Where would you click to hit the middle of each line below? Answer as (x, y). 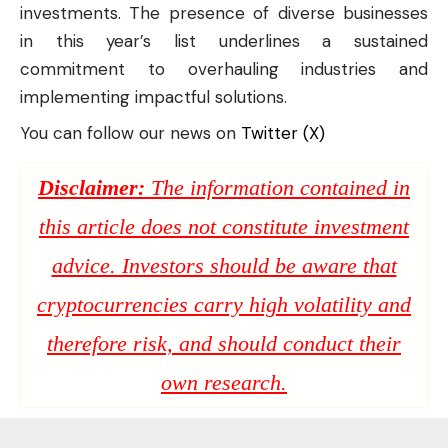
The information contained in (277, 187)
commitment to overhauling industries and (224, 68)
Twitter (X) (283, 132)
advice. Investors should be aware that (224, 265)
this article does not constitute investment (224, 226)
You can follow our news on (130, 132)
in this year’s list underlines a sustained (224, 40)
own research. (224, 382)
